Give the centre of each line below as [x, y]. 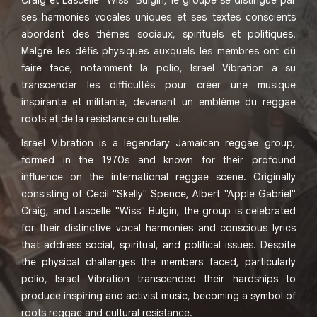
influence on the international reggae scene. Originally [158, 177]
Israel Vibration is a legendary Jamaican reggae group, [158, 143]
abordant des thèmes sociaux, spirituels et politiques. [158, 34]
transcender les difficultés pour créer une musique [158, 85]
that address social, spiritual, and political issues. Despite [158, 245]
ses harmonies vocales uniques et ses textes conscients [158, 17]
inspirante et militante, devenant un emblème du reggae [158, 102]
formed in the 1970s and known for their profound [158, 160]
